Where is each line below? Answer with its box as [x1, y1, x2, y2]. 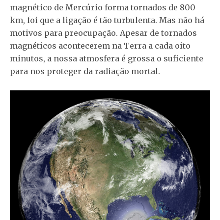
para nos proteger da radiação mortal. [10, 66, 160, 76]
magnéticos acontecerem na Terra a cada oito [10, 40, 191, 51]
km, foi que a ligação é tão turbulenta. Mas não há [10, 15, 204, 25]
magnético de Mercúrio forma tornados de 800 [10, 2, 195, 12]
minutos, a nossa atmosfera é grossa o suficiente [10, 53, 203, 63]
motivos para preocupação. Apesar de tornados [10, 27, 197, 38]
